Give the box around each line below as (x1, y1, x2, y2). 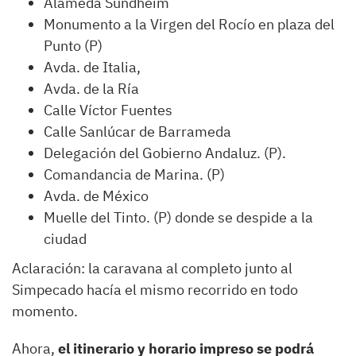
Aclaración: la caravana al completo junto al (12, 259, 292, 278)
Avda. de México (44, 187, 149, 206)
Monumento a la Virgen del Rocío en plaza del (44, 15, 335, 34)
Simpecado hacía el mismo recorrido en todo (12, 281, 298, 300)
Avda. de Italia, (44, 58, 141, 77)
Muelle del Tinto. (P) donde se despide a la (44, 208, 313, 227)
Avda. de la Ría (44, 79, 139, 99)
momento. (12, 302, 78, 321)
